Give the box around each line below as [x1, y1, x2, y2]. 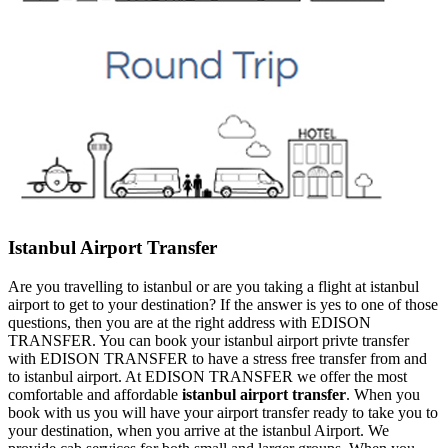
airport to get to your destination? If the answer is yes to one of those [8, 295, 438, 313]
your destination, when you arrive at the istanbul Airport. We [8, 421, 389, 439]
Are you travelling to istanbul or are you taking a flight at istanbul [8, 277, 419, 295]
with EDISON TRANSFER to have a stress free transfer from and [8, 349, 427, 367]
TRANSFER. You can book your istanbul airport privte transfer [8, 331, 409, 349]
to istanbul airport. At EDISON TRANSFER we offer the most [8, 367, 407, 385]
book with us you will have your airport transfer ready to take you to [8, 403, 438, 421]
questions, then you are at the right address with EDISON [8, 313, 371, 331]
